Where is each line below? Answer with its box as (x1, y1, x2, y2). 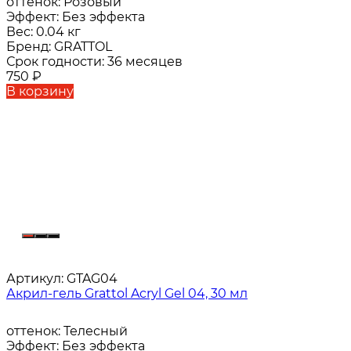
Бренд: (6, 39, 54, 55)
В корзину (6, 84, 74, 100)
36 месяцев (107, 54, 183, 70)
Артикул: (6, 271, 63, 287)
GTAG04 (63, 271, 118, 287)
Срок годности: (6, 54, 107, 70)
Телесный (63, 324, 128, 339)
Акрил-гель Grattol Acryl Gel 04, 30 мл (6, 286, 248, 302)
